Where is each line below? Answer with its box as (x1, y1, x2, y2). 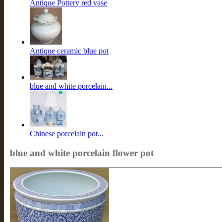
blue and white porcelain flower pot (10, 147, 154, 158)
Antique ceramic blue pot (30, 47, 109, 55)
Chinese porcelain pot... (30, 129, 104, 138)
